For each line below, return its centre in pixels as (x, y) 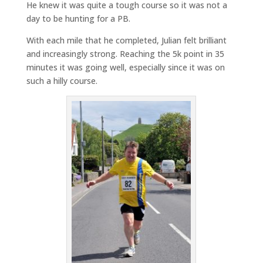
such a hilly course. (62, 80)
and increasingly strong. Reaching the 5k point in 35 (125, 53)
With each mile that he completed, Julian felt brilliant (126, 40)
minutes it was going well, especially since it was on (125, 67)
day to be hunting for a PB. (78, 18)
